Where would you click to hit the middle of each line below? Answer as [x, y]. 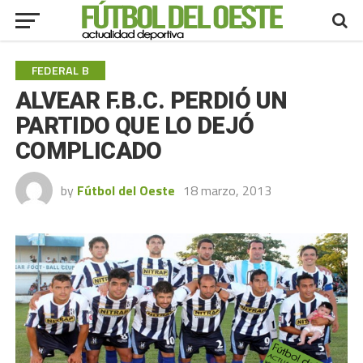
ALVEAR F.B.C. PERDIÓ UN [151, 100]
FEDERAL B [60, 70]
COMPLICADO [88, 151]
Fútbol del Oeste [126, 190]
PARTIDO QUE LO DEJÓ [135, 126]
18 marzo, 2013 [227, 190]
